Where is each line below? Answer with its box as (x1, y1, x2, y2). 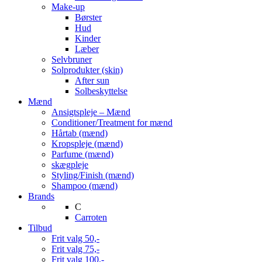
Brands (28, 191, 54, 201)
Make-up (51, 1, 85, 12)
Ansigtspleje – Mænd (51, 106, 130, 117)
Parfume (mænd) (51, 149, 113, 159)
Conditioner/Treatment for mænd (51, 117, 173, 127)
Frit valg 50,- (51, 233, 99, 243)
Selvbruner (51, 54, 92, 64)
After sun (75, 75, 109, 85)
